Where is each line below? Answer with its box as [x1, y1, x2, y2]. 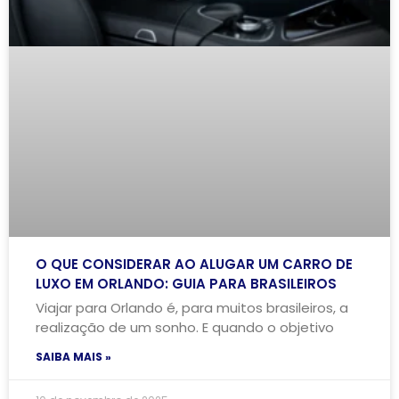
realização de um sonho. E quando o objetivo [36, 317, 334, 337]
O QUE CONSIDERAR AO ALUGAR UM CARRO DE [36, 254, 353, 273]
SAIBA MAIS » [36, 348, 111, 364]
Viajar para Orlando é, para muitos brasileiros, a [36, 297, 348, 317]
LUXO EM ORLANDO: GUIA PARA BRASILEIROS [36, 273, 337, 293]
